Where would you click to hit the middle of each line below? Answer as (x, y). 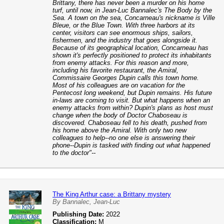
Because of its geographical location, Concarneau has (130, 48)
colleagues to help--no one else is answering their (124, 138)
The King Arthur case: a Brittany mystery (112, 194)
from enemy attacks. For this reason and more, (121, 63)
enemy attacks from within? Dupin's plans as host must (133, 108)
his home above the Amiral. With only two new (119, 130)
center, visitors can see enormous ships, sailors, (123, 33)
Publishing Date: (78, 214)
